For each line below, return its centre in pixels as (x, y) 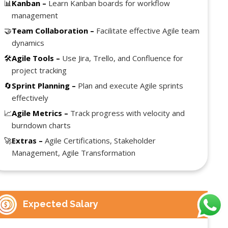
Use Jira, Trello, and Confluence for (122, 58)
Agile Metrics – (40, 113)
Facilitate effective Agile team (147, 30)
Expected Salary (58, 204)
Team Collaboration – (53, 30)
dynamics (28, 42)
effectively (30, 97)
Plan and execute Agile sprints (130, 85)
